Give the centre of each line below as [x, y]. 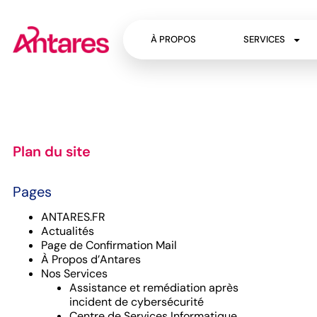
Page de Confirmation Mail [109, 246]
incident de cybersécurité [137, 302]
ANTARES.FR [73, 217]
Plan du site [52, 151]
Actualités [68, 231]
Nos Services [74, 274]
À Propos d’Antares [91, 260]
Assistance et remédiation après [154, 288]
